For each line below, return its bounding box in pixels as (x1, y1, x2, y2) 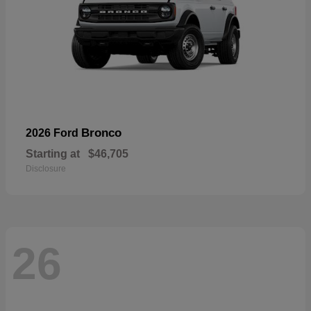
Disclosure (26, 163, 66, 174)
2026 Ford (26, 126, 81, 139)
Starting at (26, 147, 80, 160)
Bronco (81, 126, 121, 140)
